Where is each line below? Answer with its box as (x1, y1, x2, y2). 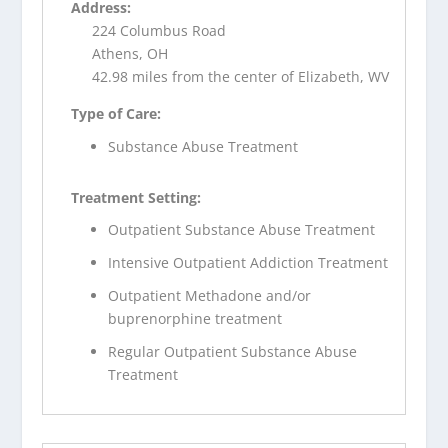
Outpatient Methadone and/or (108, 286, 312, 305)
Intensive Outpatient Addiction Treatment (108, 253, 389, 273)
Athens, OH (92, 43, 169, 63)
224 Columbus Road (92, 20, 227, 40)
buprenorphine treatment (108, 309, 283, 328)
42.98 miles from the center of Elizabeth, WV (92, 66, 390, 86)
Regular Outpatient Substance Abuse (108, 341, 358, 361)
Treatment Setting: (71, 187, 202, 207)
